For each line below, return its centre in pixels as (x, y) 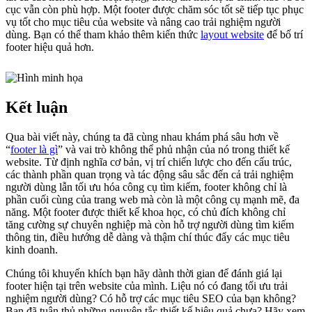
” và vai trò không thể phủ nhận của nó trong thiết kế (174, 150)
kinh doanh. (32, 250)
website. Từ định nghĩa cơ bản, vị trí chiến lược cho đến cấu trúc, (149, 162)
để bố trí (283, 35)
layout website (232, 35)
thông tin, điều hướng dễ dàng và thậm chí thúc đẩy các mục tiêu (148, 237)
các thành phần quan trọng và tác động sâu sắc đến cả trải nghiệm (149, 175)
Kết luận (37, 108)
